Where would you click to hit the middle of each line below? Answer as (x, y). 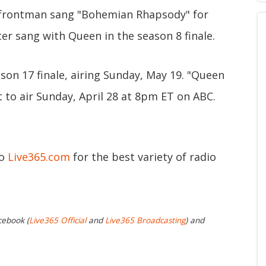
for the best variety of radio (143, 157)
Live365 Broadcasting (145, 221)
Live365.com (39, 157)
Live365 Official (58, 221)
